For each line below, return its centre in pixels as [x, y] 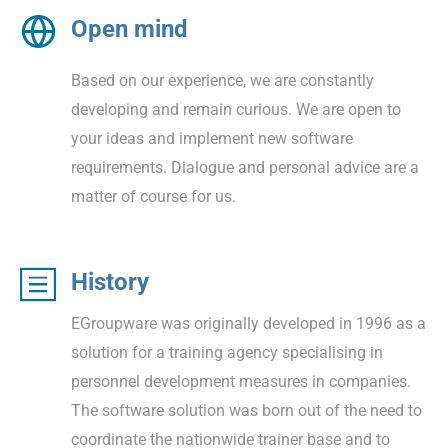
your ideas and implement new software [212, 138]
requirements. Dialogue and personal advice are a [245, 167]
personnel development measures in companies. [241, 381]
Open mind [129, 28]
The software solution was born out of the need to [246, 410]
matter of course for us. [153, 196]
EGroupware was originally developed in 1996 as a [248, 323]
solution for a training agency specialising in [227, 352]
